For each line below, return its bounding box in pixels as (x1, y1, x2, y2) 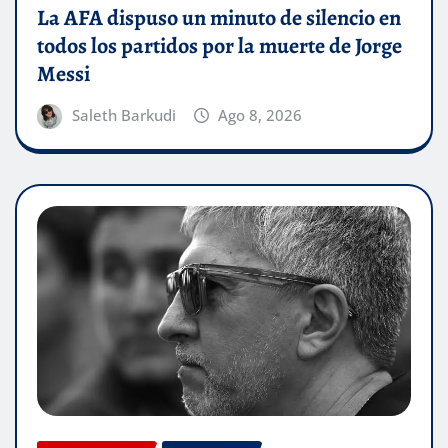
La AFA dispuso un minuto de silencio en (37, 2, 401, 33)
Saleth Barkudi (71, 104, 176, 125)
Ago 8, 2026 (218, 104, 303, 125)
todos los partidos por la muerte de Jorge (37, 30, 402, 61)
